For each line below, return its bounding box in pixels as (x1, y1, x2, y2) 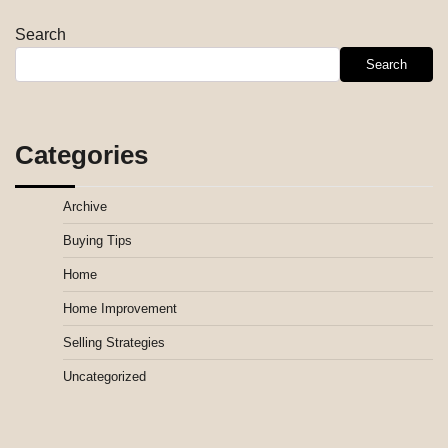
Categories (15, 140, 148, 171)
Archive (63, 199, 107, 215)
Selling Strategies (63, 335, 165, 351)
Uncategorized (63, 369, 146, 385)
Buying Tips (63, 233, 132, 249)
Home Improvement (63, 301, 177, 317)
